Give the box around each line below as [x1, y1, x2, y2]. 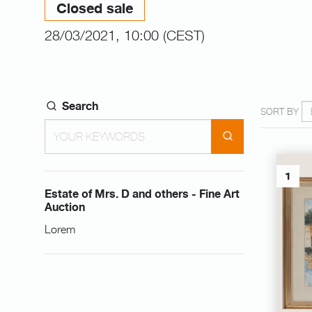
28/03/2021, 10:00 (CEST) [45, 24, 205, 45]
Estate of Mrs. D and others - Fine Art [45, 185, 240, 203]
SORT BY [260, 104, 299, 118]
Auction [45, 198, 85, 217]
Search [58, 97, 98, 116]
